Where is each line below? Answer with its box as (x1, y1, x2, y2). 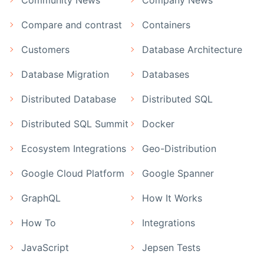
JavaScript (21, 241, 69, 253)
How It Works (142, 192, 202, 204)
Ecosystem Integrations (21, 142, 126, 154)
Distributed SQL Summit (21, 117, 128, 130)
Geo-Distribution (142, 142, 216, 154)
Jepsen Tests (142, 241, 200, 253)
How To (21, 216, 56, 229)
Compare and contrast (21, 18, 122, 31)
